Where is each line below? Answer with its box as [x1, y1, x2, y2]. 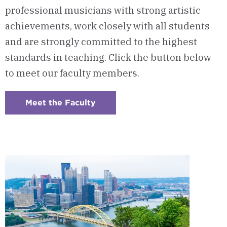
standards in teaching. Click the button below [5, 51, 211, 63]
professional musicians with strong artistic [5, 4, 201, 16]
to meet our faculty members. [5, 66, 139, 79]
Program [96, 130, 132, 140]
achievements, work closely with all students [5, 19, 210, 32]
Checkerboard [96, 105, 155, 116]
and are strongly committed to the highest [5, 35, 197, 48]
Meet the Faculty [25, 97, 96, 107]
